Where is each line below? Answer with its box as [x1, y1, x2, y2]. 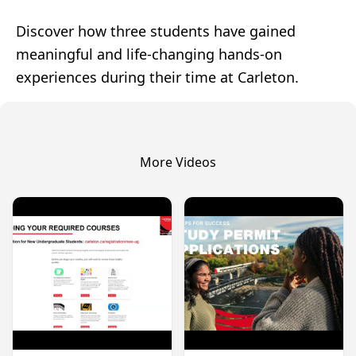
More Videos [140, 153, 216, 171]
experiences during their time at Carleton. [16, 67, 299, 87]
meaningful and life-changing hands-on [16, 44, 282, 64]
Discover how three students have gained [16, 21, 296, 41]
